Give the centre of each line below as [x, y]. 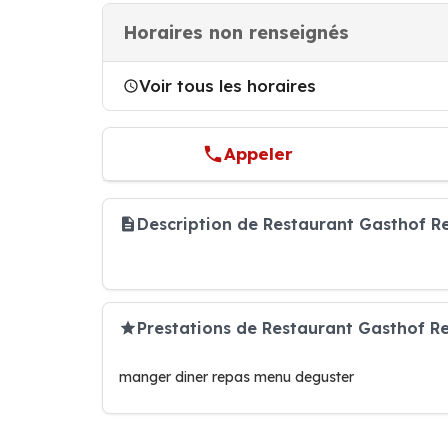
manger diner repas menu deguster [236, 377]
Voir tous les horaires [227, 85]
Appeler [259, 153]
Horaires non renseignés [236, 32]
